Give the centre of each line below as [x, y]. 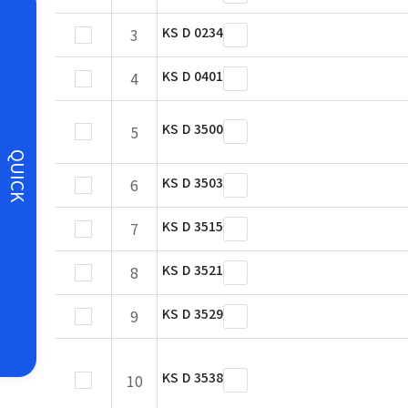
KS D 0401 [193, 76]
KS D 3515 [193, 226]
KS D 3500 [193, 128]
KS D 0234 [193, 32]
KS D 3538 [193, 377]
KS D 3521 [193, 270]
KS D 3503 [193, 182]
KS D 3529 [193, 313]
